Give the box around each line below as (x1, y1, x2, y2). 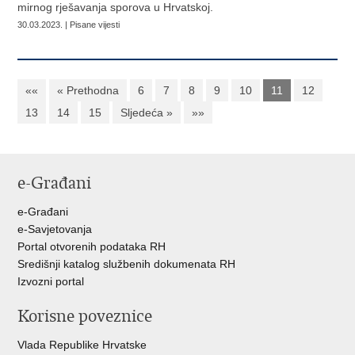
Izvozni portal (17, 275, 85, 288)
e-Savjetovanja (17, 223, 93, 235)
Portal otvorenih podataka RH (17, 240, 166, 253)
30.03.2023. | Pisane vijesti (17, 20, 120, 29)
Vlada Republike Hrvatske (17, 338, 147, 351)
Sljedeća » (120, 106, 174, 119)
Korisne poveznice (17, 306, 153, 326)
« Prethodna (57, 84, 120, 97)
